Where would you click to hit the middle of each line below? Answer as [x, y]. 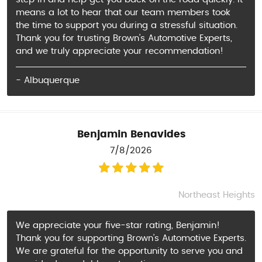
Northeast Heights [217, 195]
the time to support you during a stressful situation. [127, 26]
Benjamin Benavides [131, 134]
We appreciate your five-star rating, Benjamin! [118, 225]
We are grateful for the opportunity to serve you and [129, 251]
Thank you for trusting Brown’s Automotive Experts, [124, 39]
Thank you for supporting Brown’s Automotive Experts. [131, 238]
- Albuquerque [48, 80]
